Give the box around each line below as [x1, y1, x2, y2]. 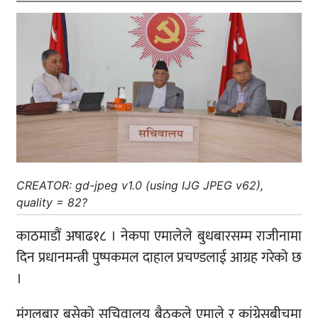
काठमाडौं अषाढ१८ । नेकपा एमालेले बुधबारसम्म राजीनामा [16, 224, 302, 249]
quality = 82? [16, 195, 87, 210]
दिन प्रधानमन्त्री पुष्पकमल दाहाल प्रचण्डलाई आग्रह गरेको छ [16, 246, 302, 270]
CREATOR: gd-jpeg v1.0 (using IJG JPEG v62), [16, 178, 263, 193]
